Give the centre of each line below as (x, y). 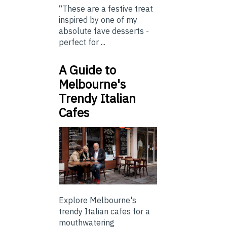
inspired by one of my (98, 20)
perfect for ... (82, 42)
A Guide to (87, 70)
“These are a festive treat (106, 9)
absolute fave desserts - (104, 31)
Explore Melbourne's (98, 200)
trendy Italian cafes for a (104, 211)
